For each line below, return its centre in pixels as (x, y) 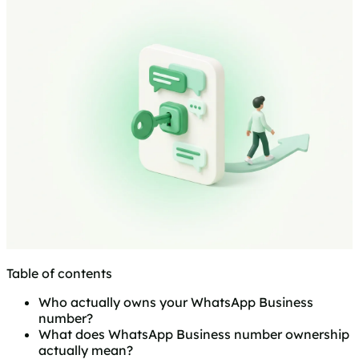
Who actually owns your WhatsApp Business (176, 303)
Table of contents (59, 274)
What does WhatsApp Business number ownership (194, 335)
